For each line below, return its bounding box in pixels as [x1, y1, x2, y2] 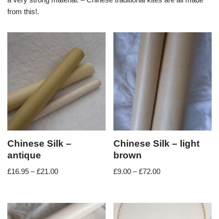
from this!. [7, 7, 39, 16]
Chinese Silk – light [113, 138, 200, 149]
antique [7, 150, 41, 160]
